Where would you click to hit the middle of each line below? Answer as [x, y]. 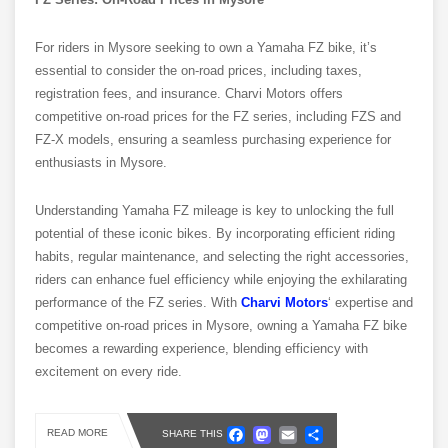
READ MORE [77, 433]
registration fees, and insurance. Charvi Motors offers [189, 94]
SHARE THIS [192, 433]
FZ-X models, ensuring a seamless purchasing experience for [213, 140]
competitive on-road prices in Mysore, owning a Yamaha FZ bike [221, 326]
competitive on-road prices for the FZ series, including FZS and [218, 117]
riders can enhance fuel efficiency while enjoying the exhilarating [221, 280]
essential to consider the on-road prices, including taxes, [198, 71]
